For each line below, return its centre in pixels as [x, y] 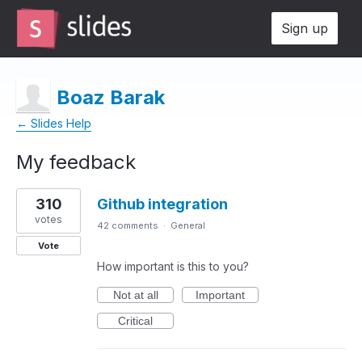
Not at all [135, 295]
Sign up [305, 28]
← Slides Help [54, 123]
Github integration [162, 204]
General [188, 225]
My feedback [76, 162]
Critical [135, 321]
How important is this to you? [173, 266]
